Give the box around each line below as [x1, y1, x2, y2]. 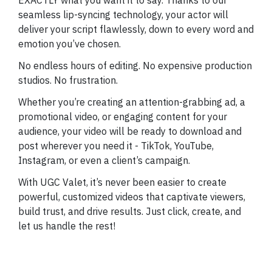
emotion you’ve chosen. [18, 37, 121, 50]
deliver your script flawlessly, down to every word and [18, 22, 254, 35]
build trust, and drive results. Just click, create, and [18, 205, 241, 217]
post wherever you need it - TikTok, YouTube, [18, 139, 214, 152]
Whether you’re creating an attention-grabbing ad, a [18, 95, 245, 108]
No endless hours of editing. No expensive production [18, 59, 252, 72]
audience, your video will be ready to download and [18, 124, 242, 137]
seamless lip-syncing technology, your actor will [18, 8, 228, 21]
